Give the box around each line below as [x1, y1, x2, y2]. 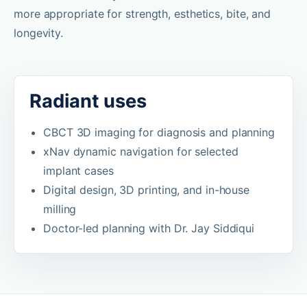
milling [43, 202, 77, 216]
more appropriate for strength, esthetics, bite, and [14, 7, 271, 21]
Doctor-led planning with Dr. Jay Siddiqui [43, 221, 255, 235]
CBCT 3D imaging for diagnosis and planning [43, 125, 275, 139]
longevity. [14, 26, 64, 40]
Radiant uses [29, 90, 147, 112]
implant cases [43, 164, 114, 177]
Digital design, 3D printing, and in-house [43, 183, 250, 197]
